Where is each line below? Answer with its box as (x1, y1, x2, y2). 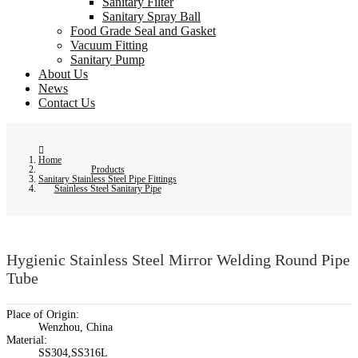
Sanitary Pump (70, 53, 145, 67)
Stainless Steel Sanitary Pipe (54, 183, 161, 195)
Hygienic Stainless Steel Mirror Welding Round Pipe (6, 250, 350, 268)
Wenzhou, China (38, 320, 113, 333)
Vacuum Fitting (70, 38, 148, 53)
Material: (6, 333, 47, 346)
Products (90, 164, 125, 176)
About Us (38, 67, 88, 82)
